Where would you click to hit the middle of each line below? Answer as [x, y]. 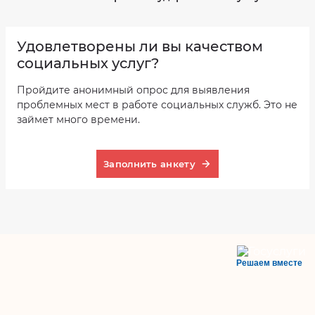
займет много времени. [78, 120]
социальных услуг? [88, 63]
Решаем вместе [269, 263]
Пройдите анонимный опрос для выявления [133, 90]
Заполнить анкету [149, 163]
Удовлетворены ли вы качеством [140, 46]
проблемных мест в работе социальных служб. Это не [157, 105]
